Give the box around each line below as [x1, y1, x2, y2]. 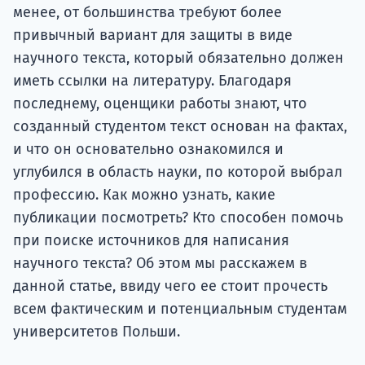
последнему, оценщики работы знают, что [13, 95, 307, 113]
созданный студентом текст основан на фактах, [13, 117, 347, 136]
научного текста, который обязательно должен [13, 49, 344, 68]
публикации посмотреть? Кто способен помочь [13, 209, 343, 227]
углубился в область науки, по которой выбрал [13, 163, 342, 182]
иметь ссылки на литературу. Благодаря [13, 72, 292, 90]
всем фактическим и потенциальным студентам [13, 300, 347, 319]
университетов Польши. [13, 323, 180, 341]
